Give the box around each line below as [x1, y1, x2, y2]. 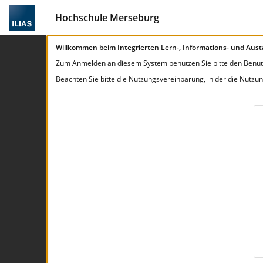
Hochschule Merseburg [55, 11, 159, 24]
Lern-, [161, 42, 183, 52]
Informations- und [183, 42, 246, 52]
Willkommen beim [56, 42, 117, 52]
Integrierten [117, 42, 161, 52]
